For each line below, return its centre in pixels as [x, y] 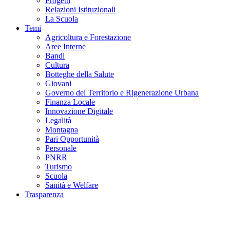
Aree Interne [65, 46]
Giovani [58, 83]
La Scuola [62, 18]
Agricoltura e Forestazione [88, 37]
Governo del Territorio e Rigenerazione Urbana [122, 92]
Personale [61, 148]
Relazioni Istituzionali [80, 9]
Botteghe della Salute [80, 74]
